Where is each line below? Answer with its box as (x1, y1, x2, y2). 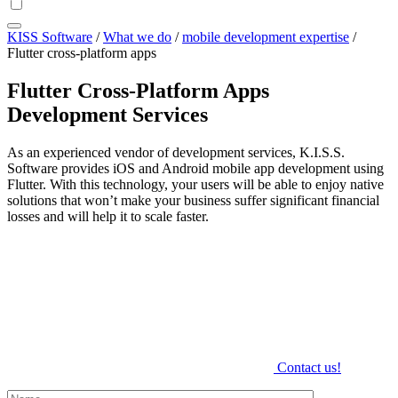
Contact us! (277, 359, 341, 375)
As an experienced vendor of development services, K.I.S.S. (7, 144, 345, 160)
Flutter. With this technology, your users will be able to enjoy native (7, 176, 384, 192)
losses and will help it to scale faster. (7, 208, 209, 224)
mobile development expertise (182, 29, 349, 44)
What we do (103, 29, 171, 44)
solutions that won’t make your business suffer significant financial (7, 192, 379, 208)
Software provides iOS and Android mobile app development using (7, 160, 384, 176)
